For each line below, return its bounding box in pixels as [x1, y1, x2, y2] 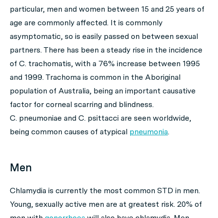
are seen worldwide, [121, 113, 191, 123]
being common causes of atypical [10, 127, 129, 136]
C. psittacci [78, 113, 121, 123]
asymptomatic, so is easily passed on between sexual [10, 32, 198, 41]
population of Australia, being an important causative [10, 86, 196, 95]
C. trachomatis [19, 59, 71, 68]
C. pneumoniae [10, 113, 64, 123]
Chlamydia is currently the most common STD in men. [10, 186, 200, 195]
